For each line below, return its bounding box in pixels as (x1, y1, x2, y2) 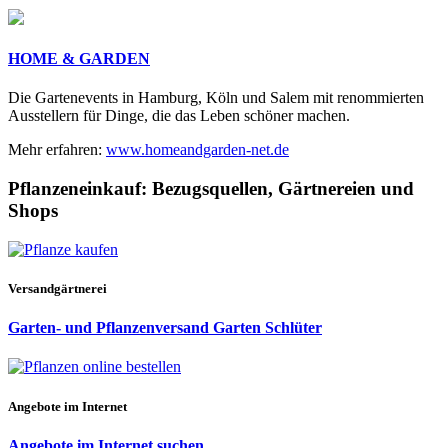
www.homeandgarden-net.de (106, 141, 289, 159)
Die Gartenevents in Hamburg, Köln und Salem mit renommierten (8, 89, 424, 107)
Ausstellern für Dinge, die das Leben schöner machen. (8, 107, 350, 125)
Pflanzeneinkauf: (8, 178, 152, 200)
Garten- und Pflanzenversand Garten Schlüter (8, 319, 322, 337)
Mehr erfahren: (8, 141, 106, 159)
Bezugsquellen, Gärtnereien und (152, 178, 414, 200)
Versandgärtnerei (8, 280, 107, 296)
